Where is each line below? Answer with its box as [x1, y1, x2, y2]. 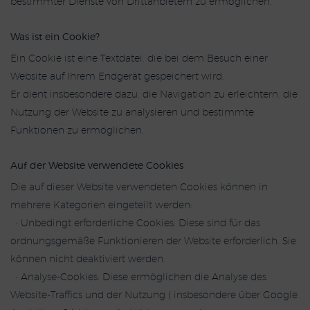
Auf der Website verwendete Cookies [10, 161, 183, 171]
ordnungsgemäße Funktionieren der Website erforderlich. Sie [10, 237, 296, 246]
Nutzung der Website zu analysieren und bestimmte [10, 108, 254, 118]
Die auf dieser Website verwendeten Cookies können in [10, 183, 268, 192]
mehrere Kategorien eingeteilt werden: [10, 201, 192, 210]
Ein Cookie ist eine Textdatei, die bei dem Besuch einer [10, 54, 268, 64]
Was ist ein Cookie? [10, 33, 100, 42]
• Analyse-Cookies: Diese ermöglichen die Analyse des [10, 273, 266, 282]
